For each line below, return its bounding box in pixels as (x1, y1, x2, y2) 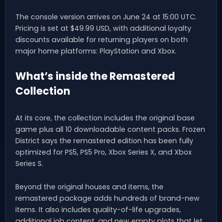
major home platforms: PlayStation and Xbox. (15, 46, 176, 56)
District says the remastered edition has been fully (15, 136, 193, 146)
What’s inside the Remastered (15, 69, 175, 84)
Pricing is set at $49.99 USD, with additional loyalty (15, 23, 191, 34)
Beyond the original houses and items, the (15, 182, 164, 192)
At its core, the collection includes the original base (15, 113, 195, 123)
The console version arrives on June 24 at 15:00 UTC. (15, 12, 197, 22)
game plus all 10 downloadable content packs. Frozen (15, 124, 205, 135)
